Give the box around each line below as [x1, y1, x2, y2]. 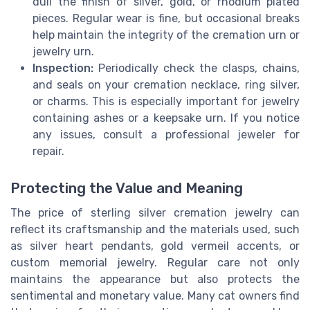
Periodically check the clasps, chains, [93, 62, 300, 75]
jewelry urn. [33, 45, 94, 59]
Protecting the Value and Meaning [10, 180, 243, 197]
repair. [33, 145, 64, 158]
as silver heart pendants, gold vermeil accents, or [10, 239, 300, 253]
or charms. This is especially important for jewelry [33, 95, 300, 109]
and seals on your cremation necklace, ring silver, [33, 78, 300, 92]
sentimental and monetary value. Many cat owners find [10, 289, 300, 303]
